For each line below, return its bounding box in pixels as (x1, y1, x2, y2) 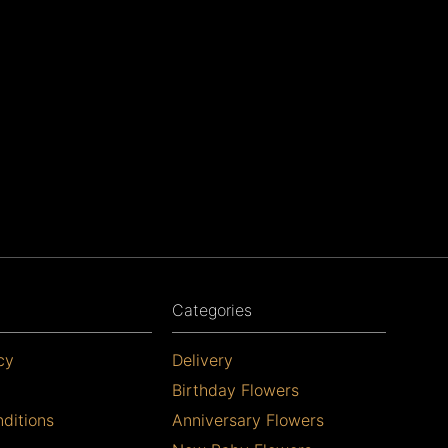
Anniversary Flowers (172, 409, 324, 430)
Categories (172, 299, 252, 320)
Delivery (172, 349, 233, 370)
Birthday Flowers (172, 379, 299, 400)
